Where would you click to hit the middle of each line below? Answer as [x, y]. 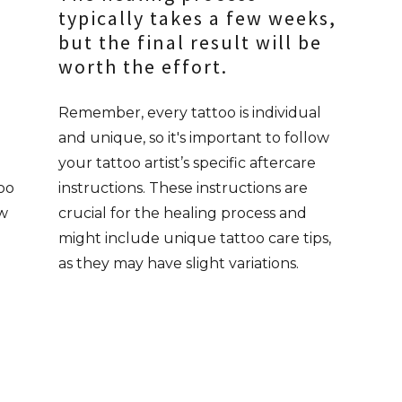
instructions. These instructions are [184, 188]
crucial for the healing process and [183, 213]
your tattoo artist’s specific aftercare [188, 163]
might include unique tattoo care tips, [195, 238]
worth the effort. [144, 66]
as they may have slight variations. [179, 263]
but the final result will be [191, 42]
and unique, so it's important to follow [194, 138]
